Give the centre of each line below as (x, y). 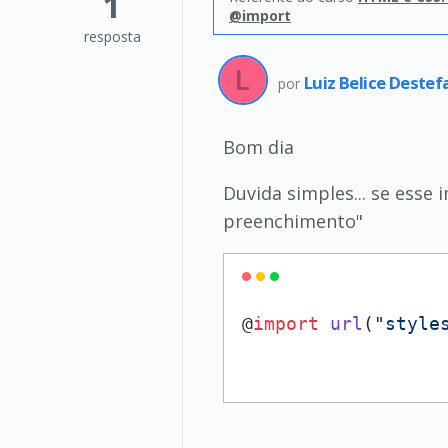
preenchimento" (293, 221)
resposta (112, 36)
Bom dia (258, 147)
